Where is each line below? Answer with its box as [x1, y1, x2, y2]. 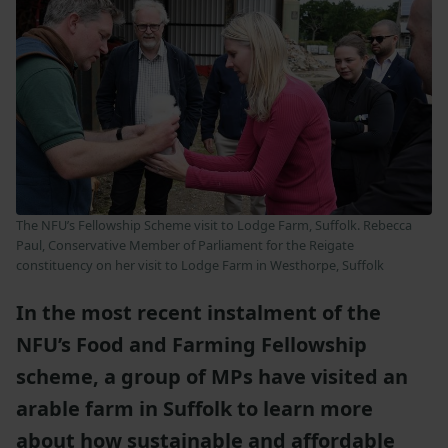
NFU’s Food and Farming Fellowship [16, 330, 367, 358]
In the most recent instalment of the [16, 298, 381, 326]
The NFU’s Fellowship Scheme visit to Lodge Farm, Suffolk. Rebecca [16, 215, 412, 234]
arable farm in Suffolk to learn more [16, 394, 373, 422]
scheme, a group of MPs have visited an [16, 362, 408, 390]
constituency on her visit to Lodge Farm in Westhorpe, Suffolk [16, 255, 384, 274]
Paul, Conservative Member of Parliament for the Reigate [16, 235, 354, 254]
